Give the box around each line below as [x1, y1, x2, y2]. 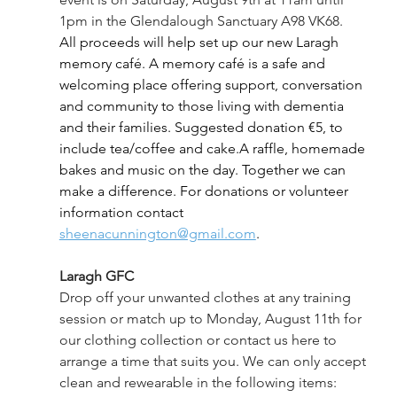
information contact [58, 203, 187, 221]
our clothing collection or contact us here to [58, 331, 340, 348]
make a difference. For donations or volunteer [58, 182, 352, 199]
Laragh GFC [58, 267, 134, 284]
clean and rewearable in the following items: [58, 373, 340, 391]
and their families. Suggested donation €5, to [58, 118, 346, 136]
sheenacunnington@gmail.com [58, 224, 256, 242]
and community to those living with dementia [58, 97, 347, 114]
